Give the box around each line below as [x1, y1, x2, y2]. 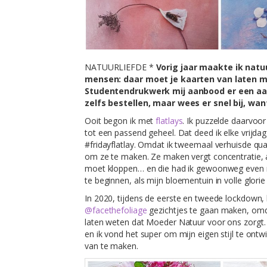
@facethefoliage [85, 204, 150, 216]
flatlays [156, 114, 183, 126]
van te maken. [85, 240, 138, 252]
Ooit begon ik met [85, 114, 156, 126]
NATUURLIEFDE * [85, 61, 156, 73]
